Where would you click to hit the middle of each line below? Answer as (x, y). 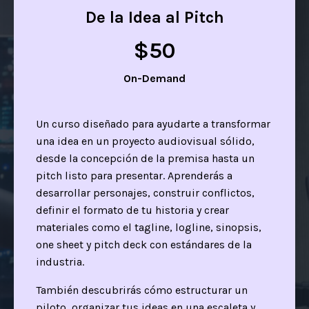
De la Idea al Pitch (154, 17)
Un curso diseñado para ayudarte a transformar (153, 123)
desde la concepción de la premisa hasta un (145, 158)
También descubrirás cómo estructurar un (142, 290)
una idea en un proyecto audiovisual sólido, (145, 141)
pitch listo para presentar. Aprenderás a (134, 175)
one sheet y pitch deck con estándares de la (144, 244)
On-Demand (154, 78)
